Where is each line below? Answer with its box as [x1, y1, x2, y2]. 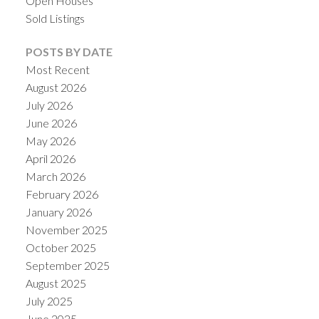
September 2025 [25, 258, 110, 272]
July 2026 [25, 98, 73, 112]
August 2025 [25, 276, 86, 290]
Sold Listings [25, 11, 85, 25]
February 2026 [25, 187, 98, 201]
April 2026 [25, 151, 75, 165]
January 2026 [25, 204, 92, 219]
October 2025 [25, 240, 96, 254]
